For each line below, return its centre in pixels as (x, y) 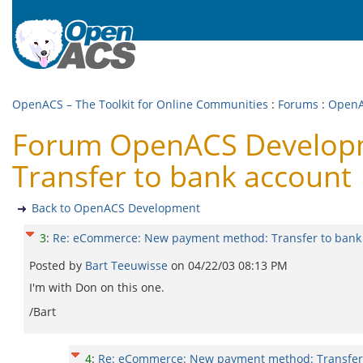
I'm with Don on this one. (97, 287)
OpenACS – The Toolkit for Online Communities (140, 104)
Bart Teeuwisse (128, 265)
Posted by (57, 265)
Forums (298, 104)
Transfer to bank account (182, 176)
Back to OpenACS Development (116, 208)
